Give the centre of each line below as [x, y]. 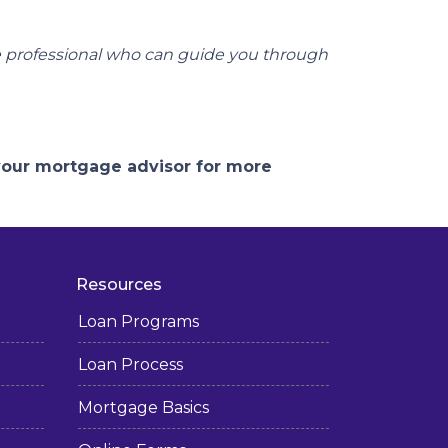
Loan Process [130, 364]
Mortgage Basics [143, 407]
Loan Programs [138, 321]
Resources [119, 284]
